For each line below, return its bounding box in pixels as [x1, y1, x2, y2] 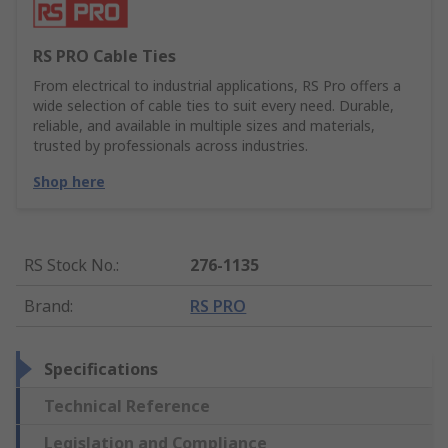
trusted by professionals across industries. [33, 136, 308, 156]
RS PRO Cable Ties [33, 45, 176, 68]
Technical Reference [44, 395, 210, 418]
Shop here [33, 172, 105, 192]
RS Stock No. [24, 254, 116, 277]
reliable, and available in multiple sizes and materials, [33, 116, 375, 136]
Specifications [44, 358, 158, 381]
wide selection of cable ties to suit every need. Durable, [33, 96, 394, 116]
